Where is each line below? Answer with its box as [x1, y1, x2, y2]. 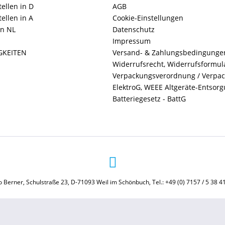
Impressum [113, 36, 151, 46]
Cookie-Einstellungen [113, 13, 183, 23]
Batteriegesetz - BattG [113, 94, 186, 103]
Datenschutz [113, 25, 155, 34]
